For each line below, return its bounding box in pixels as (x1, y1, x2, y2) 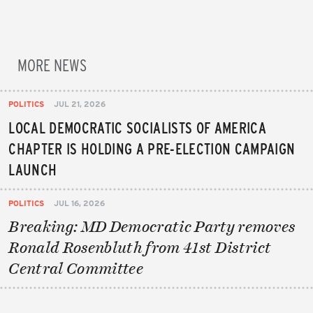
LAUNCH (8, 158, 57, 180)
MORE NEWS (17, 52, 87, 75)
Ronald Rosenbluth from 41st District (8, 236, 272, 258)
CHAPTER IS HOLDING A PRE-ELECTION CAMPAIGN (8, 137, 296, 159)
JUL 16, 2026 (54, 197, 105, 208)
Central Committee (8, 257, 144, 279)
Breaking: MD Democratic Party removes (8, 215, 296, 237)
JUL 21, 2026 (54, 98, 106, 109)
